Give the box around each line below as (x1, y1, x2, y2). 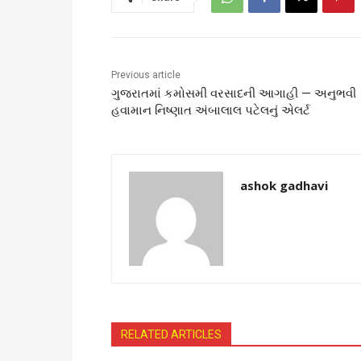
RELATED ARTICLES (121, 328, 222, 342)
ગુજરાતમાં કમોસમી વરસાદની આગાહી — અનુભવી (111, 86, 356, 102)
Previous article (111, 69, 180, 81)
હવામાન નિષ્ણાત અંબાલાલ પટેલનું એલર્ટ (111, 103, 310, 118)
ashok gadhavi (240, 177, 328, 194)
